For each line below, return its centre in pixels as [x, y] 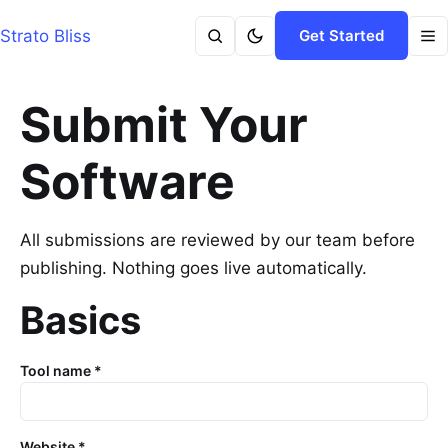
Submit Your [164, 124]
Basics [80, 320]
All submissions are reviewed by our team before [217, 240]
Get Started [341, 35]
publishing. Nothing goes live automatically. [193, 268]
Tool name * [61, 370]
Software [127, 181]
